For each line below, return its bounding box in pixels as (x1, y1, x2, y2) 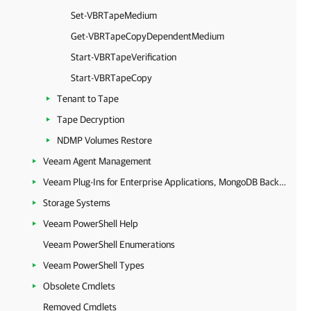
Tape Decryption (57, 114, 124, 125)
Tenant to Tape (57, 93, 119, 104)
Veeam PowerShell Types (43, 260, 144, 271)
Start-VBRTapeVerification (71, 51, 176, 62)
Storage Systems (43, 197, 110, 208)
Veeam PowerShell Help (43, 218, 138, 229)
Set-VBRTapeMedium (71, 10, 157, 21)
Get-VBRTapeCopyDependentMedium (71, 31, 224, 42)
